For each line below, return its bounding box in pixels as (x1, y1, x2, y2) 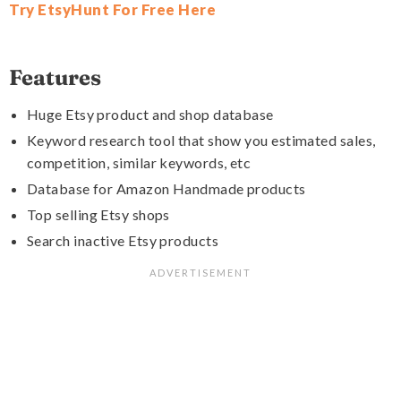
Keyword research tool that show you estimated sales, (27, 132, 376, 149)
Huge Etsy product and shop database (27, 106, 274, 124)
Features (9, 64, 101, 91)
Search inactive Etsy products (27, 232, 219, 250)
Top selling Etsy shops (27, 206, 170, 224)
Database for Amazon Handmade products (27, 180, 306, 198)
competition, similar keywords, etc (27, 154, 252, 172)
